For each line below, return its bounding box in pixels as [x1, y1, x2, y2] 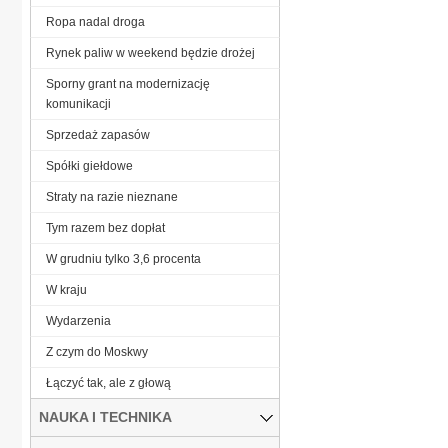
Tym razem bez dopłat [46, 220, 165, 235]
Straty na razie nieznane [46, 189, 178, 204]
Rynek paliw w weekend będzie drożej [46, 45, 255, 60]
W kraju [46, 282, 87, 297]
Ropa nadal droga [46, 14, 145, 29]
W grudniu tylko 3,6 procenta [46, 251, 201, 266]
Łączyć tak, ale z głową [46, 375, 171, 390]
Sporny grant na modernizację [46, 76, 210, 91]
